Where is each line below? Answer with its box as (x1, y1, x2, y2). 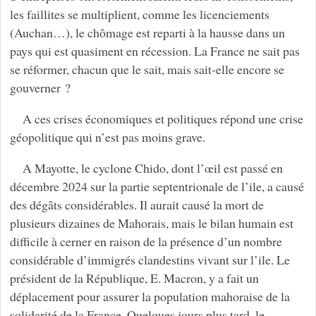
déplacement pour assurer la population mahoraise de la (9, 288, 290, 305)
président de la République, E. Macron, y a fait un (9, 269, 259, 287)
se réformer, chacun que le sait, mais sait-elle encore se (9, 61, 284, 78)
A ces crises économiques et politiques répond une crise (22, 110, 303, 128)
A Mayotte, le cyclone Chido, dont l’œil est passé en (22, 159, 283, 177)
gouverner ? (9, 79, 71, 97)
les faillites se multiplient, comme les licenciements (9, 6, 269, 23)
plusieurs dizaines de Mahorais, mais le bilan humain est (9, 214, 293, 232)
